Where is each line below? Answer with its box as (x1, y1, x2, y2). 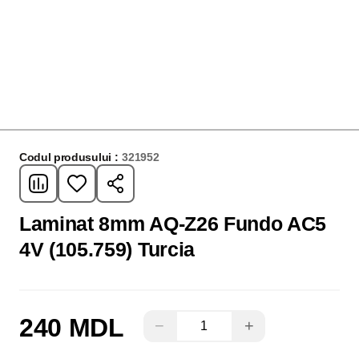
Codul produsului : (19, 151, 119, 163)
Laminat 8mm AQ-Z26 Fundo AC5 (19, 212, 327, 235)
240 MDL (19, 313, 124, 342)
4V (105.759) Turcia (19, 238, 195, 260)
